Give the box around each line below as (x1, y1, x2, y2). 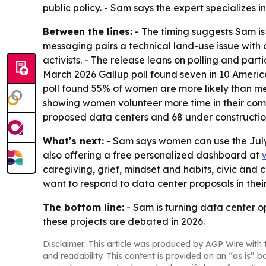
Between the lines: (43, 25, 132, 37)
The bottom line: (43, 201, 124, 213)
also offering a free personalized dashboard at (43, 148, 262, 161)
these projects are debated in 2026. (43, 215, 205, 227)
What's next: (43, 134, 104, 147)
